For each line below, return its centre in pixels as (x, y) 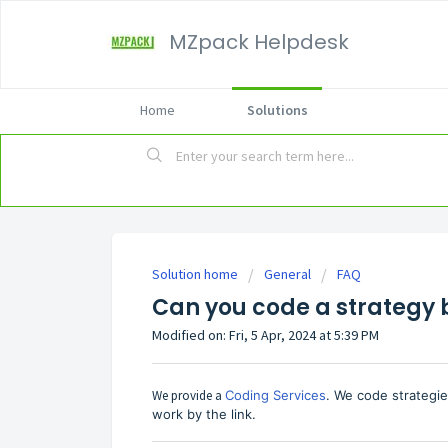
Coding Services (275, 394)
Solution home (196, 274)
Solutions (277, 110)
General (287, 274)
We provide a (188, 395)
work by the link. (204, 413)
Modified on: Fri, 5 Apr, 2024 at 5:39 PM (265, 335)
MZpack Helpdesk (259, 42)
